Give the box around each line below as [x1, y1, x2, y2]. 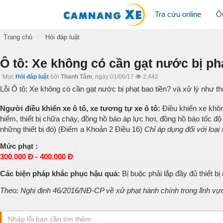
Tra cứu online [155, 10, 201, 18]
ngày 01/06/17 [95, 73, 134, 80]
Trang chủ [3, 33, 32, 41]
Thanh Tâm [61, 73, 92, 80]
